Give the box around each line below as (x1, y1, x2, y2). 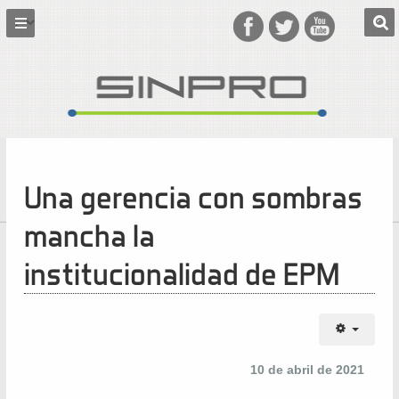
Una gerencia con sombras (23, 178, 362, 216)
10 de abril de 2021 (249, 362, 368, 377)
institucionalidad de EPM (23, 255, 339, 292)
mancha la (23, 216, 155, 254)
